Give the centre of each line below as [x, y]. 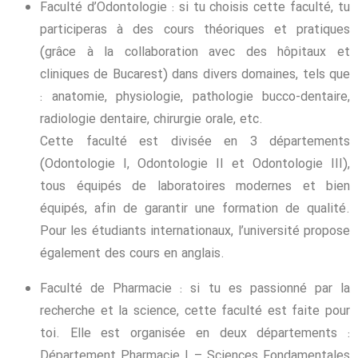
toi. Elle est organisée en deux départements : [195, 334]
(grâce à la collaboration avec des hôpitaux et [195, 53]
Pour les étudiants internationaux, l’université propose [195, 232]
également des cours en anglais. [132, 254]
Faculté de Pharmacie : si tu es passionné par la [195, 289]
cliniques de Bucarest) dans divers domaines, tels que [195, 75]
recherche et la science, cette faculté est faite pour [195, 312]
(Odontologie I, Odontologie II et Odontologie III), [195, 165]
